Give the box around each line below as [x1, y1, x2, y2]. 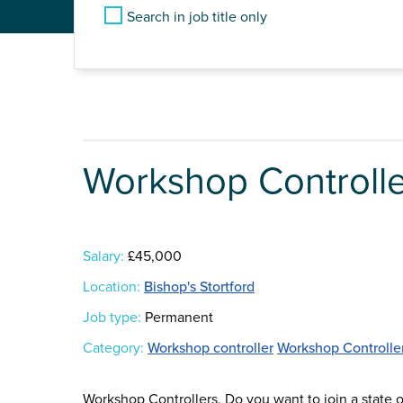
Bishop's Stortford [144, 278, 255, 297]
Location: [83, 278, 140, 297]
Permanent [141, 309, 213, 327]
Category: [83, 339, 144, 358]
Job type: [83, 309, 141, 327]
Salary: [83, 247, 124, 266]
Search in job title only [127, 8, 267, 26]
